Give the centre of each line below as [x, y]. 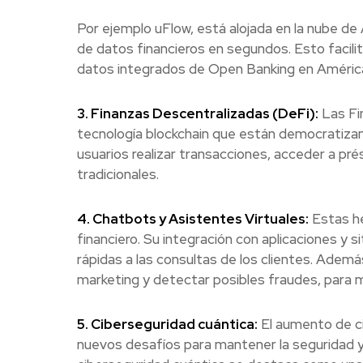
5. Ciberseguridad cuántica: [167, 325]
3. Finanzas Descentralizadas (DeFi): [197, 114]
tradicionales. [117, 175]
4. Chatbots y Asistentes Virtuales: [192, 219]
